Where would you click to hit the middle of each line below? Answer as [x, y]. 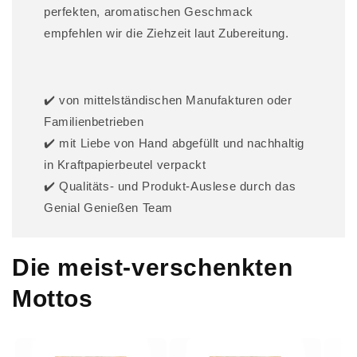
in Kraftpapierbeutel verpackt [125, 165]
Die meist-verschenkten [153, 268]
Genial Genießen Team [108, 208]
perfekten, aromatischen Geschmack [149, 12]
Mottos [53, 299]
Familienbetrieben [94, 122]
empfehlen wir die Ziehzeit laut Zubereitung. [167, 33]
